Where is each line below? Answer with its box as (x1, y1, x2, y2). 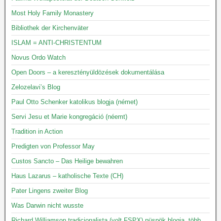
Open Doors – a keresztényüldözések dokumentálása (11, 69, 164, 76)
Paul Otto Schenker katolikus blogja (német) (11, 98, 138, 106)
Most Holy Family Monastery (11, 9, 94, 17)
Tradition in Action (11, 128, 63, 135)
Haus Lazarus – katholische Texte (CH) (11, 172, 123, 180)
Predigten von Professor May (11, 143, 95, 150)
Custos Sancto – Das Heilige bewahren (11, 157, 123, 165)
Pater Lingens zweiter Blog (11, 187, 88, 194)
